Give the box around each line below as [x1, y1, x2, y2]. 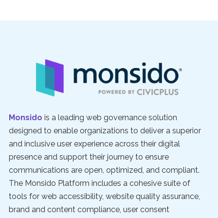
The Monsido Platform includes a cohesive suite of [8, 178, 190, 188]
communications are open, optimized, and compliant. [8, 165, 200, 175]
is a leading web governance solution [42, 112, 177, 122]
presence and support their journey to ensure [8, 152, 169, 162]
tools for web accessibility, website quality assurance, [8, 191, 200, 201]
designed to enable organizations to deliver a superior [8, 126, 201, 135]
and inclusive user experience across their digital [8, 139, 180, 148]
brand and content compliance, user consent [8, 204, 169, 214]
